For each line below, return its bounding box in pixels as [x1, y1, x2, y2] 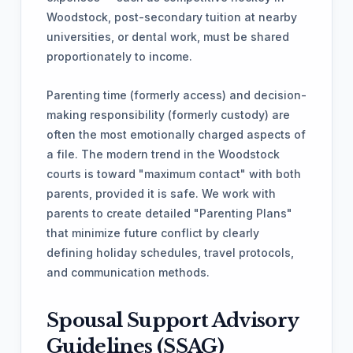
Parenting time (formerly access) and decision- [46, 88, 307, 102]
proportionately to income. [46, 50, 192, 63]
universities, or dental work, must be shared [46, 30, 289, 43]
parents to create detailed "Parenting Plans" [46, 206, 292, 220]
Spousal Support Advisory [46, 309, 299, 332]
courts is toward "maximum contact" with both [46, 167, 301, 180]
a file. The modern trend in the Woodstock [46, 147, 280, 161]
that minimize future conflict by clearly [46, 226, 259, 240]
